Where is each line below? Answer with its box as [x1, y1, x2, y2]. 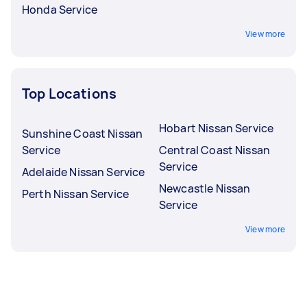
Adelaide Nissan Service [22, 164, 145, 180]
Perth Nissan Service [22, 186, 129, 201]
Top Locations [22, 84, 116, 103]
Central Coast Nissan [159, 142, 270, 158]
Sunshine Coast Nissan [22, 125, 143, 141]
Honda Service [22, 1, 97, 17]
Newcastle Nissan [159, 180, 251, 196]
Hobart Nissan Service [159, 120, 274, 136]
